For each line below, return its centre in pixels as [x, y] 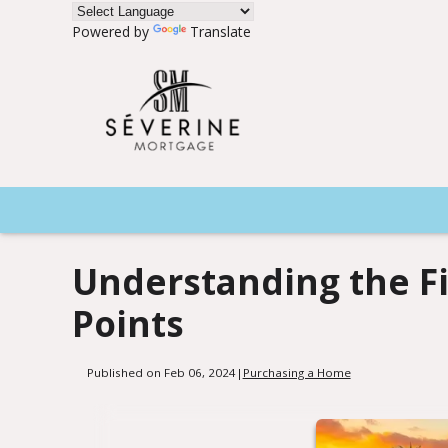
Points [128, 324]
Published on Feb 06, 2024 [161, 372]
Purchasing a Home [296, 372]
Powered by [112, 31]
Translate [220, 31]
